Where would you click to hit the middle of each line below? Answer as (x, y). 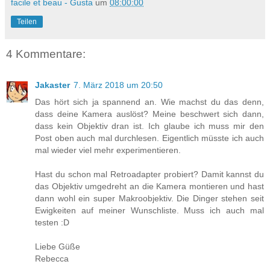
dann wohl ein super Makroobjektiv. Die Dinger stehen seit (149, 199)
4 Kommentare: (46, 54)
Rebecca (52, 259)
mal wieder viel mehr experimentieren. (108, 150)
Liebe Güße (58, 247)
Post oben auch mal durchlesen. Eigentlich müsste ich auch (149, 138)
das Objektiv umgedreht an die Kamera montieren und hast (149, 187)
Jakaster (52, 85)
